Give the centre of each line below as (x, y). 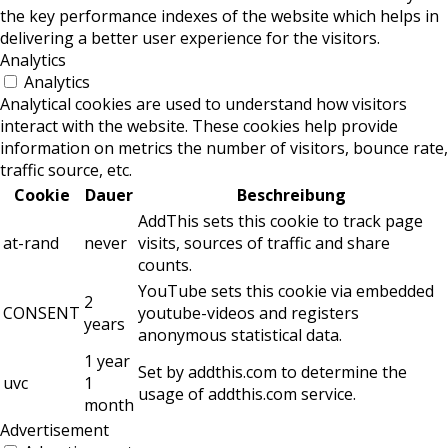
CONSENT (41, 313)
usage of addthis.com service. (247, 394)
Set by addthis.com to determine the (272, 372)
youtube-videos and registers (248, 313)
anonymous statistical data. (240, 335)
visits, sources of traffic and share (264, 243)
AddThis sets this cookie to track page (280, 221)
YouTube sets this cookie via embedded (286, 291)
